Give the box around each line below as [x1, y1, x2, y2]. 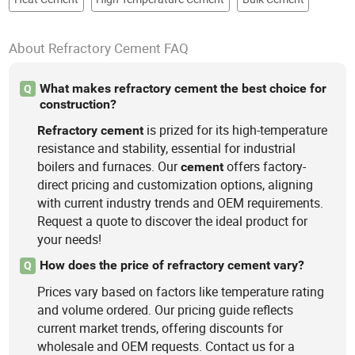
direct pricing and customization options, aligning [37, 176, 314, 194]
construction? [39, 96, 116, 112]
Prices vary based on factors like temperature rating [37, 283, 325, 301]
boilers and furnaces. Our [37, 158, 181, 176]
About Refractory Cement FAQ [9, 39, 189, 58]
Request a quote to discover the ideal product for [37, 212, 308, 231]
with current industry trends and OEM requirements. [37, 194, 324, 212]
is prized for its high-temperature [143, 121, 328, 139]
